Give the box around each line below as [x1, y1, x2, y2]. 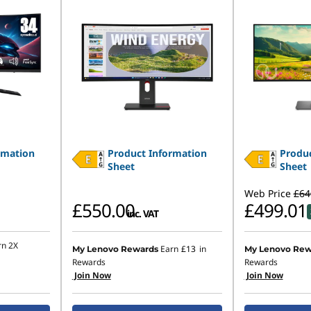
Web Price [244, 187, 291, 200]
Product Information [108, 146, 208, 160]
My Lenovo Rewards [72, 244, 158, 254]
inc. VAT [126, 207, 158, 220]
